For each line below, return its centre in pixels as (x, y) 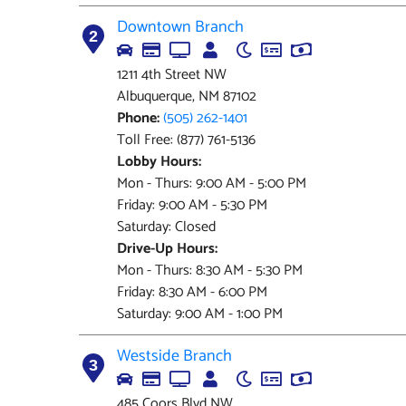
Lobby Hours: (159, 162)
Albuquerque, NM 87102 (187, 97)
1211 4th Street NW (172, 75)
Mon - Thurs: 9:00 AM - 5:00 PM (212, 184)
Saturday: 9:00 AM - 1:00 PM (200, 314)
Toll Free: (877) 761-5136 (186, 140)
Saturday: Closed (166, 227)
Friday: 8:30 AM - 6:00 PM (192, 292)
